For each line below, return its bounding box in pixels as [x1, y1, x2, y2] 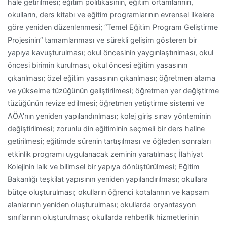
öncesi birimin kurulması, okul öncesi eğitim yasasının [8, 61, 187, 70]
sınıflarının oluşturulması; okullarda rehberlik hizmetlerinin [8, 213, 199, 222]
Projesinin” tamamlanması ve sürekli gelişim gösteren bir [8, 35, 197, 45]
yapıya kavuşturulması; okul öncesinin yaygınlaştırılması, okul [8, 48, 213, 57]
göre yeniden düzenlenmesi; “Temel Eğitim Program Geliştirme [8, 23, 218, 32]
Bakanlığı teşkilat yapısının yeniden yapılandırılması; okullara [8, 175, 208, 184]
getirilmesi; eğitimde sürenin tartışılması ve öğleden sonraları [8, 137, 211, 146]
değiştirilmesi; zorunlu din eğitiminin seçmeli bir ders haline [8, 124, 205, 133]
